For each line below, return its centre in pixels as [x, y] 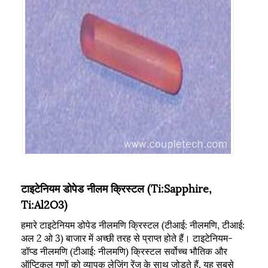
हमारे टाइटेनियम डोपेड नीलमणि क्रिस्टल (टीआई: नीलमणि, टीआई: [133, 224]
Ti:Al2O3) [44, 203]
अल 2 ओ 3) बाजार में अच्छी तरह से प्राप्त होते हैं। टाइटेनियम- [127, 237]
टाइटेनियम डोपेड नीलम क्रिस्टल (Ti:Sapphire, [116, 187]
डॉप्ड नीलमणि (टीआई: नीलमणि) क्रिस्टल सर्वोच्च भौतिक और [124, 250]
